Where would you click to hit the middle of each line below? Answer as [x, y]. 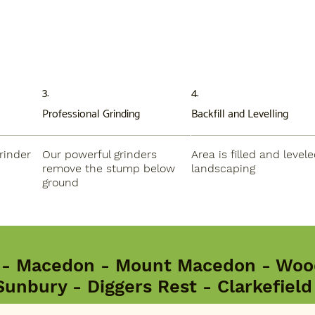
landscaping [223, 169]
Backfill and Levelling [239, 115]
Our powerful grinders [99, 155]
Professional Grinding [91, 115]
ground [60, 183]
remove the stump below [108, 169]
